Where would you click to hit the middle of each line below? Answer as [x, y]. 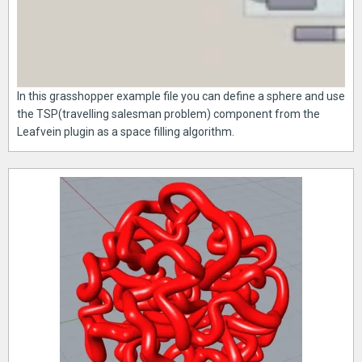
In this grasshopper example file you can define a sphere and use [181, 96]
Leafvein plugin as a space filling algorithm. [126, 131]
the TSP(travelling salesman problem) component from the [168, 114]
